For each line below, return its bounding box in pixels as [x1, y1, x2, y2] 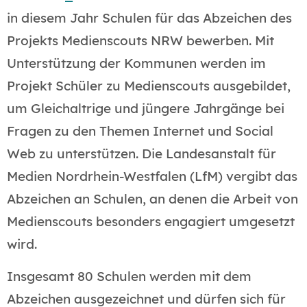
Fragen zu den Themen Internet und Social [7, 123, 273, 139]
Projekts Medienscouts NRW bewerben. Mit [7, 32, 274, 49]
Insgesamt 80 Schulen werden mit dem [7, 268, 251, 285]
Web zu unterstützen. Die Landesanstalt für [7, 145, 276, 162]
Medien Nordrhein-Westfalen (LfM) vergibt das [7, 168, 297, 184]
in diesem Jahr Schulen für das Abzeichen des [7, 10, 292, 26]
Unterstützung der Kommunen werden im [7, 55, 266, 71]
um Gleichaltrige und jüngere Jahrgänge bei [7, 100, 284, 116]
